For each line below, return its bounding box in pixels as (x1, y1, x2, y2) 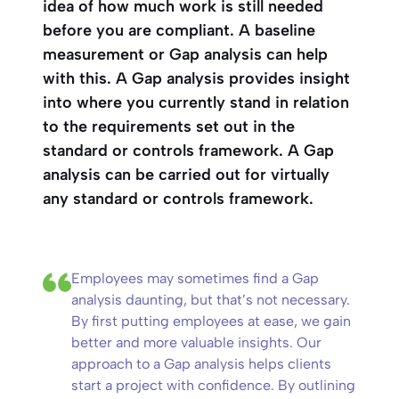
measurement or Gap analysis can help (43, 45, 328, 64)
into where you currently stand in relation (43, 93, 349, 112)
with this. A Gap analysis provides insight (43, 69, 350, 88)
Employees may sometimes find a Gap (71, 270, 319, 287)
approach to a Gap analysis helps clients (71, 355, 331, 372)
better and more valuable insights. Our (71, 334, 322, 351)
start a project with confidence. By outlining (71, 377, 355, 394)
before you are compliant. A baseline (43, 20, 315, 40)
